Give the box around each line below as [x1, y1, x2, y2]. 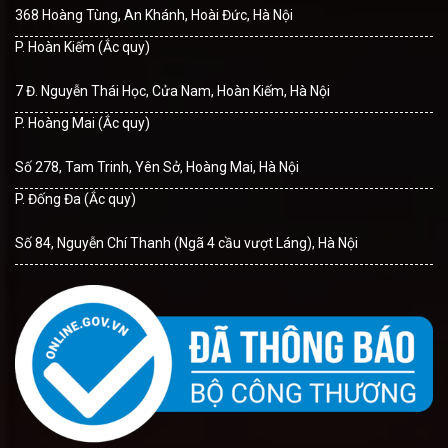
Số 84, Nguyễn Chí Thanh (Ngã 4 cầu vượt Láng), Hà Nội [15, 235, 358, 252]
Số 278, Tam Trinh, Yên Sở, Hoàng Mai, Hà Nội [15, 159, 299, 176]
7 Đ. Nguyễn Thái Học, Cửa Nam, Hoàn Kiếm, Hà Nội [15, 83, 330, 100]
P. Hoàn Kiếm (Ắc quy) [15, 39, 150, 56]
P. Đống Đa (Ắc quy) [15, 191, 136, 208]
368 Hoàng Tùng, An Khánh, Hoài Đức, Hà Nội [15, 7, 293, 24]
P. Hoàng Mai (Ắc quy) [15, 115, 150, 132]
